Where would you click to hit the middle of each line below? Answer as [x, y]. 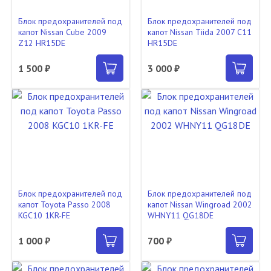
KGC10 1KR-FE [44, 216]
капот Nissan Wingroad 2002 [200, 205]
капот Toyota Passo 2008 [64, 205]
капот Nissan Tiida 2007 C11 [200, 32]
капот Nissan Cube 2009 [62, 32]
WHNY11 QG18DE [181, 216]
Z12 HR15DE [42, 43]
